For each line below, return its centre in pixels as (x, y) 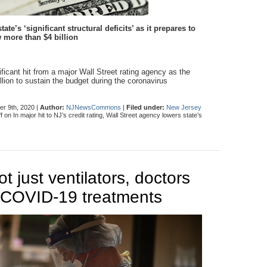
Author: (52, 107)
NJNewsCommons (94, 107)
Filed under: (145, 107)
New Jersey (184, 107)
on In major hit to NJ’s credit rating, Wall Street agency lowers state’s (102, 115)
